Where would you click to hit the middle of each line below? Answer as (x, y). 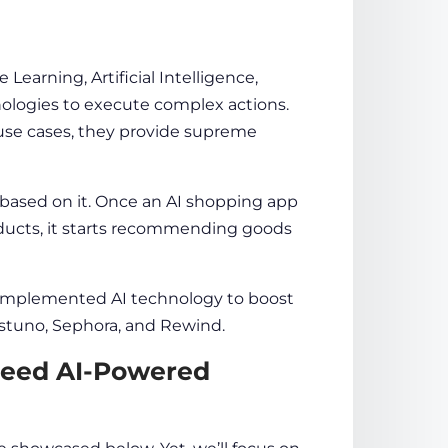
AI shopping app (231, 201)
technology (176, 298)
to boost (258, 298)
